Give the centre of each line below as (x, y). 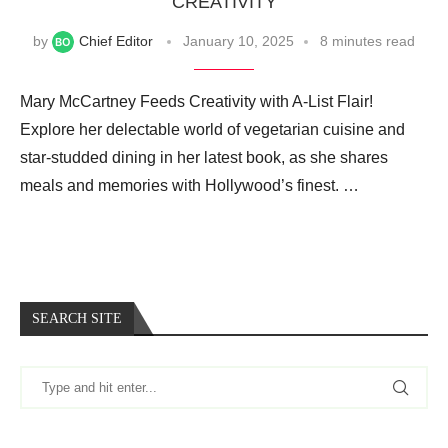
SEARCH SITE (77, 318)
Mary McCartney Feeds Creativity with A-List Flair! (196, 101)
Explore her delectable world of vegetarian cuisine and (212, 129)
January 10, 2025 (238, 40)
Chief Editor (116, 40)
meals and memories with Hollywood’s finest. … (189, 185)
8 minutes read (367, 40)
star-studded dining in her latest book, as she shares (204, 157)
